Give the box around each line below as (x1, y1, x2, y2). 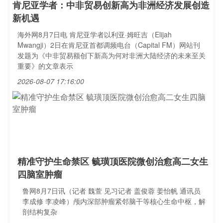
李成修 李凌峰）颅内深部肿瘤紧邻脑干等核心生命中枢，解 (22, 196, 206, 206)
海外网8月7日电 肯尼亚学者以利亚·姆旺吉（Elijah (17, 29, 172, 39)
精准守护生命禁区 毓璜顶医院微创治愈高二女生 (17, 155, 208, 168)
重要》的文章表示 (17, 61, 73, 71)
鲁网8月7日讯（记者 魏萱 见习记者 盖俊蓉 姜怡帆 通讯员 (22, 186, 201, 196)
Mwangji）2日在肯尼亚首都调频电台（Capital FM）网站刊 (17, 40, 200, 50)
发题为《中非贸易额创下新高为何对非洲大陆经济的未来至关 (17, 50, 206, 60)
